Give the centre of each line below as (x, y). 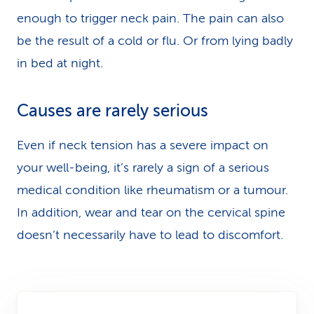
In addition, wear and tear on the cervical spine (151, 212)
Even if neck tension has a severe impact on (143, 145)
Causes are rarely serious (112, 111)
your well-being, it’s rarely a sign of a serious (143, 168)
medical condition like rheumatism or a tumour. (152, 190)
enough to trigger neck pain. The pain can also (150, 18)
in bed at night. (60, 63)
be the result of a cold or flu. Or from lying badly (155, 41)
